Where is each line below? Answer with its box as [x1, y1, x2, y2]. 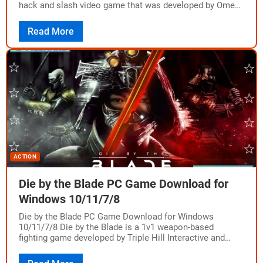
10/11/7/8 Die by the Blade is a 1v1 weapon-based [19, 222, 214, 232]
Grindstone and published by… [19, 243, 134, 254]
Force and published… [19, 11, 103, 21]
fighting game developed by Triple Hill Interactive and [19, 232, 225, 243]
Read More [28, 26, 74, 37]
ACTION [14, 153, 36, 160]
